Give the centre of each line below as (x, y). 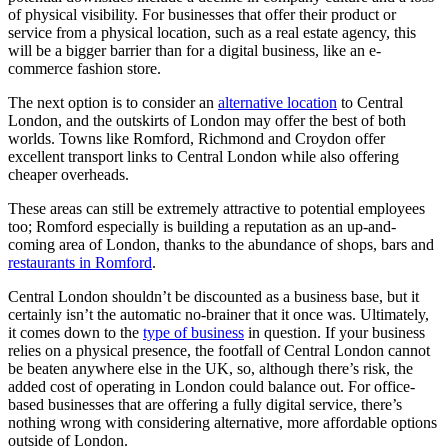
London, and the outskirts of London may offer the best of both (207, 121)
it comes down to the (75, 333)
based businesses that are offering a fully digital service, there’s (205, 405)
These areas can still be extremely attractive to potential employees (216, 209)
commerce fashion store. (84, 69)
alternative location (277, 103)
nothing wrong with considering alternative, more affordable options (222, 423)
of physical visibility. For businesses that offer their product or (202, 15)
